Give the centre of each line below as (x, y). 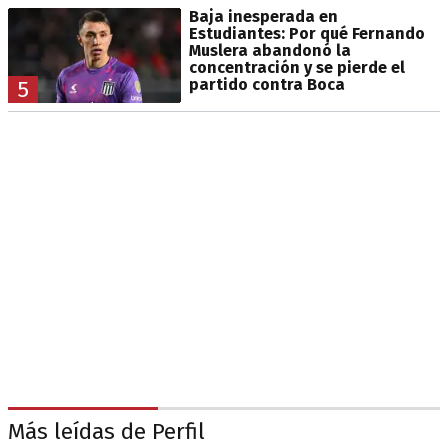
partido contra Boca (266, 85)
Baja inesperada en (263, 17)
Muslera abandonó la (269, 51)
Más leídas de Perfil (106, 432)
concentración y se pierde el (296, 68)
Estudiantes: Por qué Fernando (306, 34)
